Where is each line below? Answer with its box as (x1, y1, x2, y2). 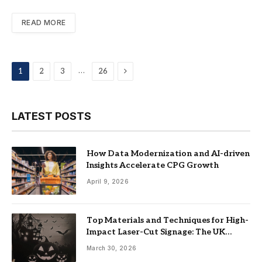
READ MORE (22, 18, 66, 27)
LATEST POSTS (12, 109, 91, 122)
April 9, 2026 (87, 177, 129, 185)
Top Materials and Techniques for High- (87, 215, 249, 226)
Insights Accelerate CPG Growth (87, 160, 219, 170)
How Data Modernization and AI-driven (87, 148, 250, 158)
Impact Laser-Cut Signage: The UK (87, 227, 225, 237)
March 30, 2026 (87, 244, 137, 252)
